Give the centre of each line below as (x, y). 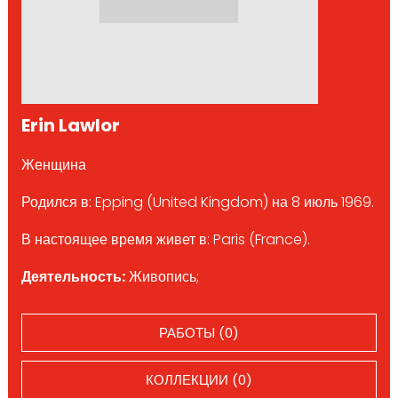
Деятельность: (73, 276)
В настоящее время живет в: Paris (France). (165, 239)
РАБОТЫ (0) (199, 332)
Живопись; (162, 276)
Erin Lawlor (70, 125)
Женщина (53, 164)
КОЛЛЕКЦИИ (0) (199, 379)
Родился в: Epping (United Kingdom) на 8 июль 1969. (197, 202)
